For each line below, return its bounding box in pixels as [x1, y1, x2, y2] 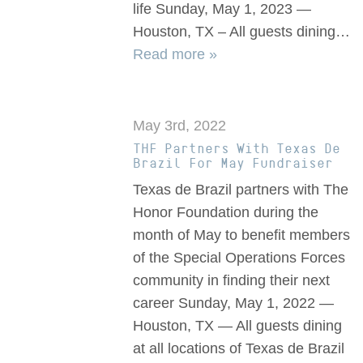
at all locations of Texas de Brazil [133, 340, 345, 357]
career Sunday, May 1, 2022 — [133, 295, 335, 312]
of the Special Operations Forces [133, 250, 346, 267]
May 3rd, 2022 [133, 117, 227, 135]
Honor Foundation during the [133, 204, 319, 221]
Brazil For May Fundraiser [133, 155, 334, 172]
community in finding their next [133, 272, 331, 289]
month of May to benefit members [133, 227, 351, 244]
